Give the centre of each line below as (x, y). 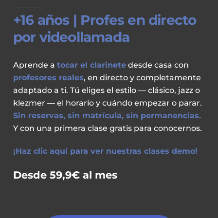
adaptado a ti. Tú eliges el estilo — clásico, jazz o (106, 91)
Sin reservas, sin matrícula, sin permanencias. (107, 116)
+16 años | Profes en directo (105, 20)
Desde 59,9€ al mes (65, 175)
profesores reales (48, 78)
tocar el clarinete (91, 65)
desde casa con (157, 65)
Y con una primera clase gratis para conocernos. (107, 128)
